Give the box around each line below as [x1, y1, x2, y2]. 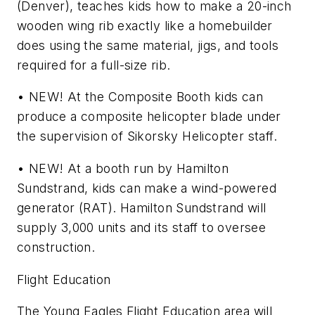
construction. [17, 239, 96, 255]
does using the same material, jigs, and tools [17, 37, 278, 53]
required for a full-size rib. [17, 57, 171, 72]
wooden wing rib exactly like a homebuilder [17, 18, 273, 33]
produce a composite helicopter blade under [17, 109, 281, 124]
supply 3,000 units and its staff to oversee [17, 219, 266, 235]
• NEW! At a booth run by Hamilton [17, 160, 229, 176]
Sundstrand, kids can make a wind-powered [17, 180, 276, 195]
